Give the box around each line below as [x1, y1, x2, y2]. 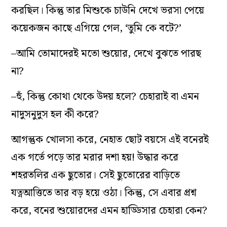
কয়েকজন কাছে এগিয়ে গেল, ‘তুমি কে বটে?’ [11, 20, 182, 36]
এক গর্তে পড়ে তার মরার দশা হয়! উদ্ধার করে [11, 149, 179, 166]
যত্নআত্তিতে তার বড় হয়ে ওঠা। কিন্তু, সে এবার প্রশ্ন [11, 184, 197, 201]
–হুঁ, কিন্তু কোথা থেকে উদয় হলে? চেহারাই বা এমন [11, 88, 200, 105]
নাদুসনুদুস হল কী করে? [11, 106, 99, 123]
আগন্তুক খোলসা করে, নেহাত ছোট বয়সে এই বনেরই [11, 131, 209, 148]
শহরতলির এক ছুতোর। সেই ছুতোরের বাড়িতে [11, 167, 180, 183]
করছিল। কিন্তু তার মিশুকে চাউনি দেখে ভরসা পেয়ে [11, 2, 205, 19]
